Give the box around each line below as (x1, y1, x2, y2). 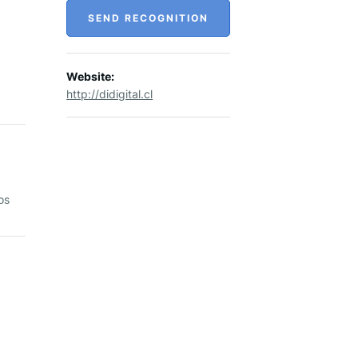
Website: (66, 70, 115, 83)
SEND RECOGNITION (88, 12, 209, 24)
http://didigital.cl (66, 87, 153, 101)
